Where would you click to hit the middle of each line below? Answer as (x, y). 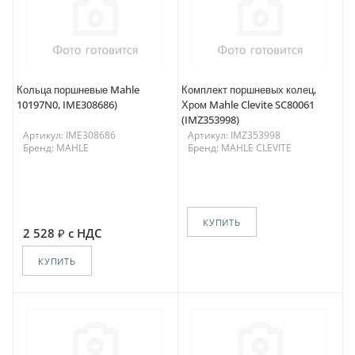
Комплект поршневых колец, (249, 90)
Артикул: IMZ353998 (234, 136)
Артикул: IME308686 (69, 136)
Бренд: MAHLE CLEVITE (240, 148)
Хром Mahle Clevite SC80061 (248, 105)
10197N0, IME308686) (67, 105)
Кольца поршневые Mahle (78, 90)
